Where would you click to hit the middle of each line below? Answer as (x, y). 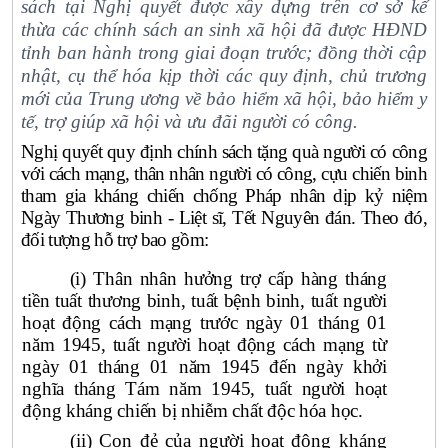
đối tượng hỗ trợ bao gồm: (115, 239)
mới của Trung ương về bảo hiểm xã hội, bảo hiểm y (224, 98)
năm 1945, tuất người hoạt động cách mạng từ (204, 345)
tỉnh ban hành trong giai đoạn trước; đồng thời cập (224, 52)
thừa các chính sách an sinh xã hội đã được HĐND (224, 29)
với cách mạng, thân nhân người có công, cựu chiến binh (224, 173)
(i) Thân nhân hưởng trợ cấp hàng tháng (228, 279)
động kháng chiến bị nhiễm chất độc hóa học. (192, 411)
